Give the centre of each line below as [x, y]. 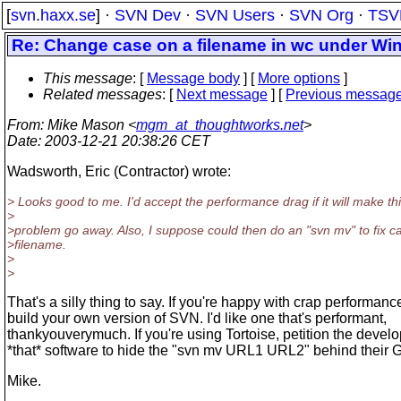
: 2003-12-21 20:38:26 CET [124, 141]
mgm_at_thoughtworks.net [220, 125]
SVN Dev [148, 15]
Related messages [102, 94]
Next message [222, 94]
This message [88, 78]
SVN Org [321, 15]
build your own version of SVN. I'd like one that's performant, [197, 318]
